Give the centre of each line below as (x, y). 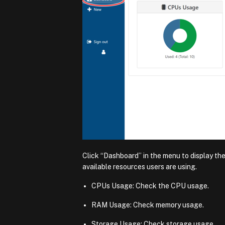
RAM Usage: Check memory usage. (148, 205)
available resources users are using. (140, 166)
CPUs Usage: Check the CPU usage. (150, 186)
